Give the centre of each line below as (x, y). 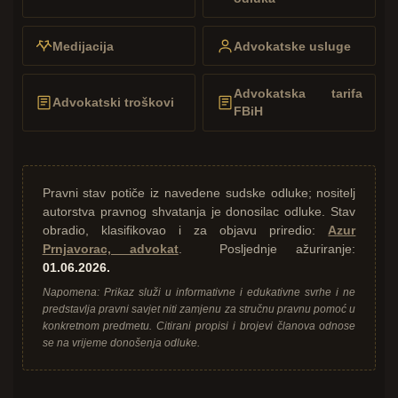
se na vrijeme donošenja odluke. (121, 343)
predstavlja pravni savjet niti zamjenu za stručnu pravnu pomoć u (199, 310)
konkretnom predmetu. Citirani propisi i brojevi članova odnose (199, 326)
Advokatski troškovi (114, 103)
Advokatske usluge (292, 46)
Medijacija (84, 46)
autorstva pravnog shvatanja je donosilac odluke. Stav (199, 211)
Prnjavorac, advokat (110, 249)
